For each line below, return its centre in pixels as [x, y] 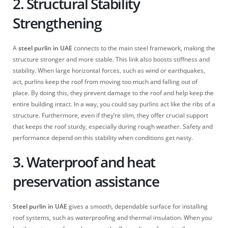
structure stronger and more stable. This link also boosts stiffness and [111, 60]
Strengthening [57, 23]
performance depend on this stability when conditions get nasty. [103, 138]
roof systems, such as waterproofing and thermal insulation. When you [112, 217]
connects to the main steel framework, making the [145, 48]
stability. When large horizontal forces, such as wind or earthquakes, [109, 71]
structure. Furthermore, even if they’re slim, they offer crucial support [110, 116]
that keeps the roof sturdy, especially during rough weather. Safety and [113, 127]
